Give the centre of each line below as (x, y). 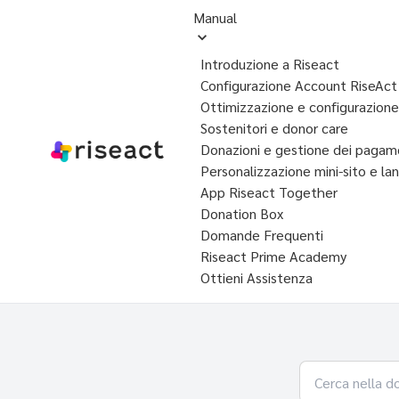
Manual (215, 17)
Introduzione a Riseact (269, 64)
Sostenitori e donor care (274, 128)
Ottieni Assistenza (256, 277)
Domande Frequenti (261, 235)
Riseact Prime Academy (273, 256)
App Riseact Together (269, 192)
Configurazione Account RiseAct (298, 85)
